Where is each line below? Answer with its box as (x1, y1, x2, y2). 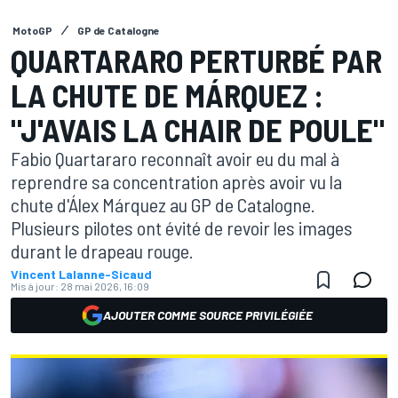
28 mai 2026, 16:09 (60, 280, 149, 292)
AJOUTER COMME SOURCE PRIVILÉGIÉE (103, 307, 313, 322)
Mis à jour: (11, 280, 59, 292)
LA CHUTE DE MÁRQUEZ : (11, 76, 323, 114)
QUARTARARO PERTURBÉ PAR (11, 41, 382, 79)
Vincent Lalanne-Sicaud (11, 267, 152, 282)
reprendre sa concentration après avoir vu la (11, 170, 342, 193)
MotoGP (12, 24, 52, 36)
